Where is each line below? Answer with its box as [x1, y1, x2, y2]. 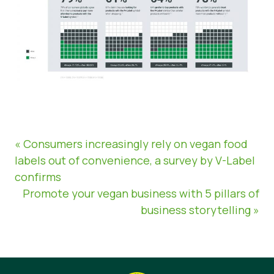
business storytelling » [141, 202, 259, 218]
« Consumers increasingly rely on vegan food [15, 136, 248, 152]
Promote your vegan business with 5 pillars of [23, 186, 259, 201]
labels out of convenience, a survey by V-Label [15, 153, 255, 168]
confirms [15, 169, 61, 185]
